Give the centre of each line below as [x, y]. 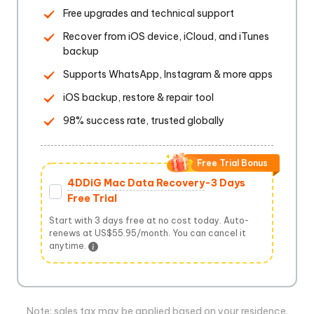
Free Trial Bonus [232, 163]
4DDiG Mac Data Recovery [136, 183]
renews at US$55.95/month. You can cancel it [148, 233]
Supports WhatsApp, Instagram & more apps [168, 74]
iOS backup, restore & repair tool [138, 97]
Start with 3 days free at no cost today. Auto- [149, 220]
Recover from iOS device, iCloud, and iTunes [166, 36]
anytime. [69, 246]
